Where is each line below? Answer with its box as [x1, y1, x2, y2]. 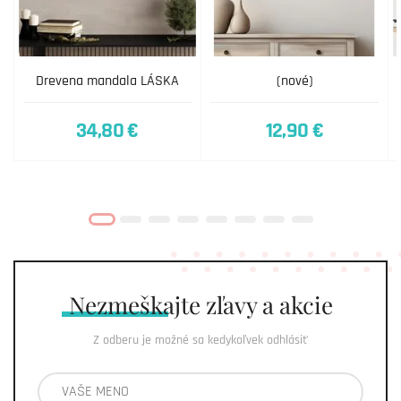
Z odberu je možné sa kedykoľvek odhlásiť [93, 331, 308, 348]
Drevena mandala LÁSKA [36, 71, 179, 90]
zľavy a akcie [200, 288, 333, 320]
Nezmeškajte [68, 288, 200, 320]
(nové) [276, 71, 313, 90]
